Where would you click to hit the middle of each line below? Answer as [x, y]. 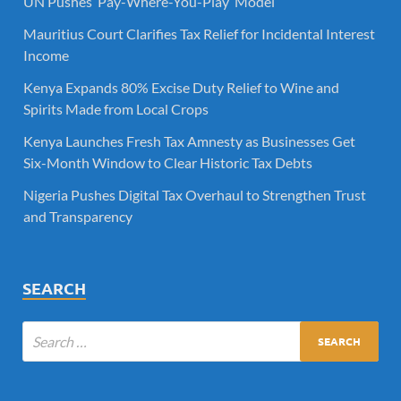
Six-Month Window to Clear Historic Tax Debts [168, 162]
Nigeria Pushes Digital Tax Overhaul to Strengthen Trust [195, 194]
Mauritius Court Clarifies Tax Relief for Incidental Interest [199, 33]
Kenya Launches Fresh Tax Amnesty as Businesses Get [189, 141]
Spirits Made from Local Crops [116, 108]
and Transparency [78, 216]
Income [46, 55]
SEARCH [54, 287]
